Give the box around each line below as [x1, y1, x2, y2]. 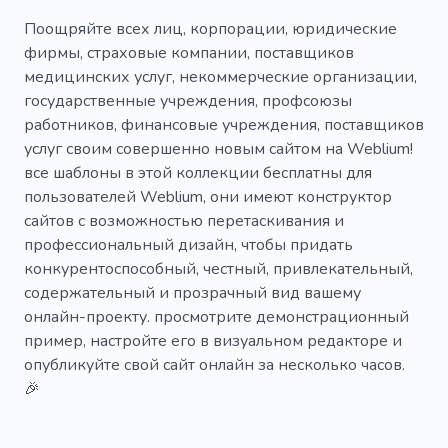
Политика [236, 174, 309, 197]
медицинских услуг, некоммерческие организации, [24, 65, 417, 88]
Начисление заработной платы [44, 14, 275, 37]
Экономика [298, 294, 384, 317]
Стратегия [133, 214, 209, 237]
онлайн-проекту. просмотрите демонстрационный [24, 305, 409, 328]
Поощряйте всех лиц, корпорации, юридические [24, 17, 397, 40]
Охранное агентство [44, 94, 198, 117]
